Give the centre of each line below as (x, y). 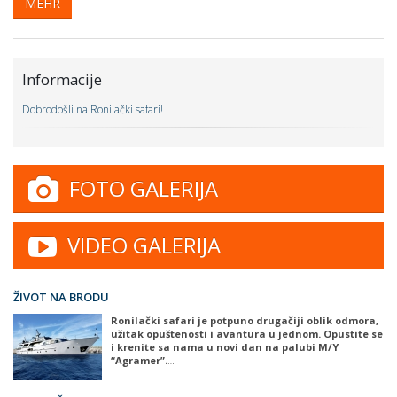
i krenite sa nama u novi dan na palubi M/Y (225, 347)
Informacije (62, 79)
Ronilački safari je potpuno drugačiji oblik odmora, (245, 320)
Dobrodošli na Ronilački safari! (93, 109)
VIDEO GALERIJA (139, 245)
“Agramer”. (139, 360)
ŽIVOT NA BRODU (61, 297)
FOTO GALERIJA (138, 188)
